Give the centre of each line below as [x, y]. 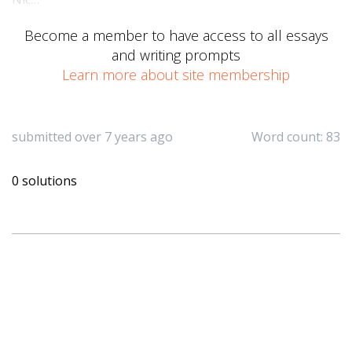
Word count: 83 [296, 137]
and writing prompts [176, 55]
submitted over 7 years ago [92, 137]
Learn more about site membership [176, 75]
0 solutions [44, 181]
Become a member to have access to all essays [176, 35]
